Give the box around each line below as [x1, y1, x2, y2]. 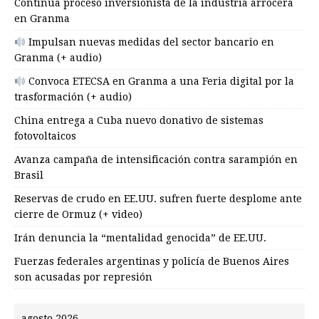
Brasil [14, 169, 43, 182]
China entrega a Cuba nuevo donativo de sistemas [14, 115, 263, 127]
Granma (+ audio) [14, 52, 102, 64]
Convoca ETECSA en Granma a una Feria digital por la [25, 75, 294, 88]
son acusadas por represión [14, 271, 152, 283]
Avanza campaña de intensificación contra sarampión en [14, 154, 298, 166]
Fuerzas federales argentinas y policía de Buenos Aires [14, 256, 289, 268]
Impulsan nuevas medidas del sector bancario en [25, 36, 274, 48]
